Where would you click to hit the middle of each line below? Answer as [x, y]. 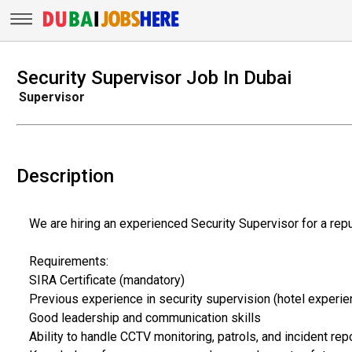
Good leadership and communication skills [145, 317]
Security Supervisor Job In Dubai [154, 77]
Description [65, 176]
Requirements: [68, 261]
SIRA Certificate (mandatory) [106, 280]
